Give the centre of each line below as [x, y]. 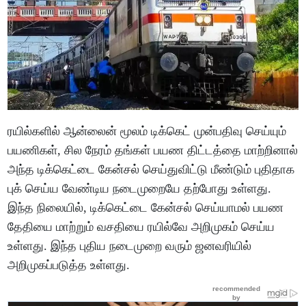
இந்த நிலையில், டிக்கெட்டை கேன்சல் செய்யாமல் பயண [146, 207]
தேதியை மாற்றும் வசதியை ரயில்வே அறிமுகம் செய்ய [141, 226]
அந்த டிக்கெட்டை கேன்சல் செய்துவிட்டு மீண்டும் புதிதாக [151, 169]
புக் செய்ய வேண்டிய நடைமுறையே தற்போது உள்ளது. [140, 188]
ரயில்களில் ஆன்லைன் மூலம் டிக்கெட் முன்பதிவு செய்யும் [147, 131]
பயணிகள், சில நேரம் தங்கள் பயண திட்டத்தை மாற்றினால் [153, 150]
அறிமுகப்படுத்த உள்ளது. [69, 265]
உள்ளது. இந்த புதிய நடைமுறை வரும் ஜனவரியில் [130, 246]
